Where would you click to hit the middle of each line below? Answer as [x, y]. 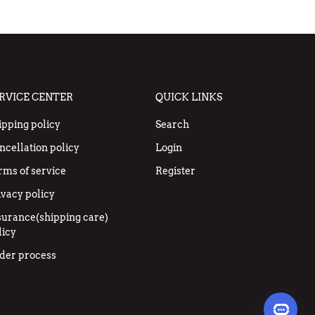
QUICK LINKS [188, 97]
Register [175, 171]
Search [172, 124]
